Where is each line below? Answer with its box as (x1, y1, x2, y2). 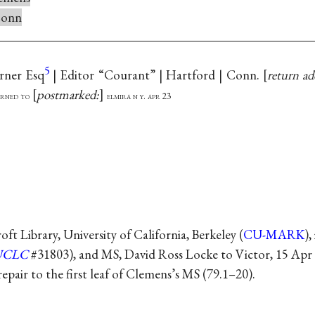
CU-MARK (243, 225, 305, 243)
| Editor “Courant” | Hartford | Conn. (53, 65, 263, 84)
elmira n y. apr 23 (107, 89, 171, 102)
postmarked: (37, 85, 99, 103)
